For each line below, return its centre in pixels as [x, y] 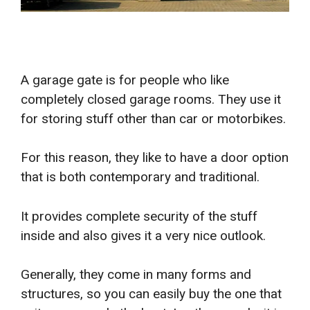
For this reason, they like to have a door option [155, 158]
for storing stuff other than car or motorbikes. [153, 118]
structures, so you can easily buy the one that [151, 294]
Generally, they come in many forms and [136, 275]
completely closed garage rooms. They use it [151, 99]
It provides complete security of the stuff [139, 216]
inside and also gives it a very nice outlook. [143, 235]
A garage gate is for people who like [125, 80]
